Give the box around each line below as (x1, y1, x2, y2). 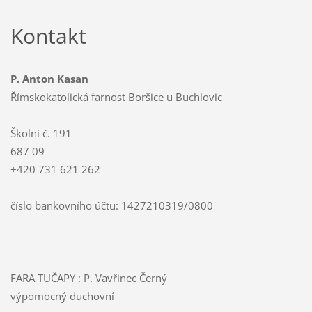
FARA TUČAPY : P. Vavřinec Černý (10, 271, 167, 286)
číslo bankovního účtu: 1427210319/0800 (10, 198, 213, 213)
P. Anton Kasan (10, 72, 88, 86)
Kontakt (10, 22, 86, 51)
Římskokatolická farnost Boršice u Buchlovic (10, 90, 222, 104)
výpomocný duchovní (10, 289, 114, 304)
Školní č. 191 (10, 126, 72, 141)
